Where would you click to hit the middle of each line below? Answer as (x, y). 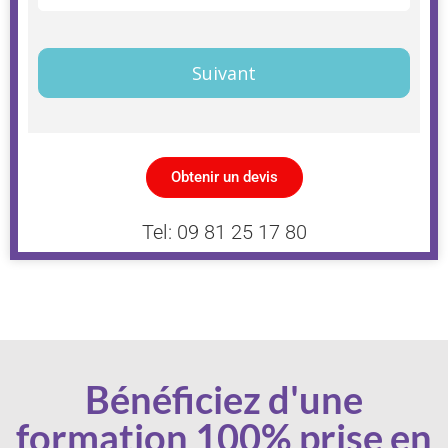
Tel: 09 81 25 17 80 (224, 231)
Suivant (223, 72)
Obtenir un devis (224, 176)
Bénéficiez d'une (224, 398)
